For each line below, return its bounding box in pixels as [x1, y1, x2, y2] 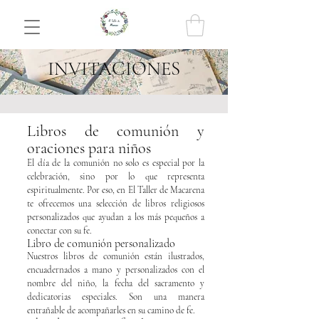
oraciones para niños [27, 138, 151, 157]
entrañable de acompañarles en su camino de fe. [27, 304, 195, 316]
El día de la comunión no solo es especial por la [27, 157, 204, 169]
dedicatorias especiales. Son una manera [27, 291, 204, 303]
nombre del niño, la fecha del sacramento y [27, 277, 204, 289]
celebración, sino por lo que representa [27, 170, 204, 182]
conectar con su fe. [27, 224, 92, 236]
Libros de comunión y [27, 121, 204, 140]
